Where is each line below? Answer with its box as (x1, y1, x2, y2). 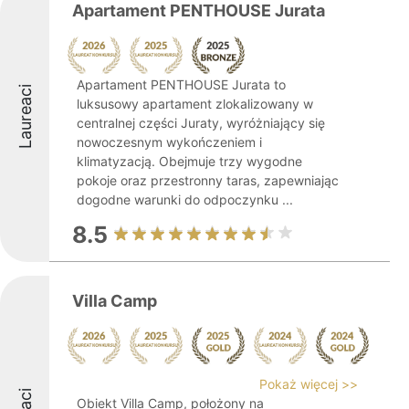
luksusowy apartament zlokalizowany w (77, 96, 313, 111)
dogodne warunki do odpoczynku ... (77, 192, 293, 207)
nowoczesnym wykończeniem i (77, 134, 262, 150)
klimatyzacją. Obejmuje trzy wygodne (77, 153, 302, 169)
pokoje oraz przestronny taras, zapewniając (77, 173, 339, 188)
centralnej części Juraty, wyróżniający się (77, 115, 325, 131)
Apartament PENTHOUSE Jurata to (77, 77, 286, 92)
